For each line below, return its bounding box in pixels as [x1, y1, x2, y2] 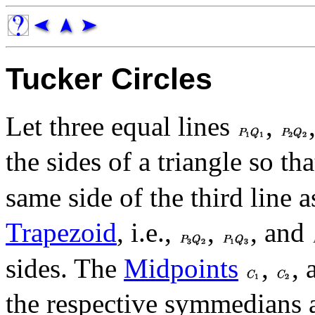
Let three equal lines [6, 110, 237, 141]
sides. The [6, 252, 124, 283]
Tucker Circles [6, 61, 212, 96]
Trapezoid [6, 217, 117, 248]
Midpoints [124, 252, 238, 283]
